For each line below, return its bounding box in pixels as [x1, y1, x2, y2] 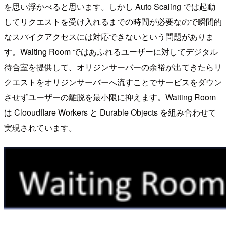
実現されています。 [4, 121, 77, 133]
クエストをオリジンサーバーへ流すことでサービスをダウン [4, 76, 222, 88]
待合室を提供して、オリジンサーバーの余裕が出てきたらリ [4, 61, 222, 73]
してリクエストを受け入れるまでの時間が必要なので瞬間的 [4, 15, 222, 27]
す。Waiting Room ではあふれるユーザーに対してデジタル [4, 45, 218, 58]
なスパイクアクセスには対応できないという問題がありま [4, 30, 214, 42]
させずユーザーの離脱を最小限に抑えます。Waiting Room [4, 91, 216, 103]
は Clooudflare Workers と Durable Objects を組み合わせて [4, 106, 216, 118]
